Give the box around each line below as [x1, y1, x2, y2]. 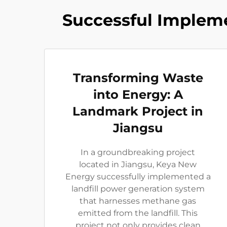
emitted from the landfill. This [78, 208, 198, 218]
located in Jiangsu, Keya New [79, 160, 197, 169]
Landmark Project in [72, 104, 203, 119]
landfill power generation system [71, 184, 205, 194]
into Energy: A [93, 87, 183, 102]
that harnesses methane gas [80, 196, 196, 206]
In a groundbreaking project [81, 147, 195, 157]
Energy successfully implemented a [65, 172, 211, 181]
